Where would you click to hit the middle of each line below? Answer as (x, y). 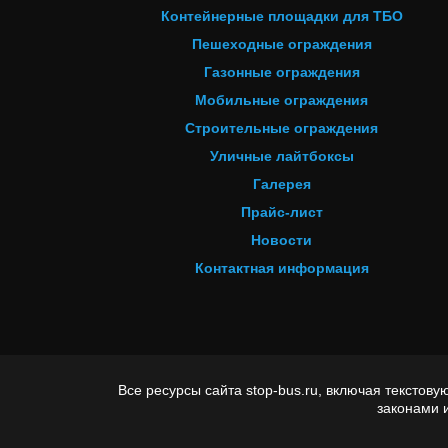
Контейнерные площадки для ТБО (281, 16)
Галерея (281, 184)
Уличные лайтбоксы (281, 156)
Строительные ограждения (282, 128)
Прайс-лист (281, 212)
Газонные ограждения (281, 72)
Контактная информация (281, 268)
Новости (282, 240)
